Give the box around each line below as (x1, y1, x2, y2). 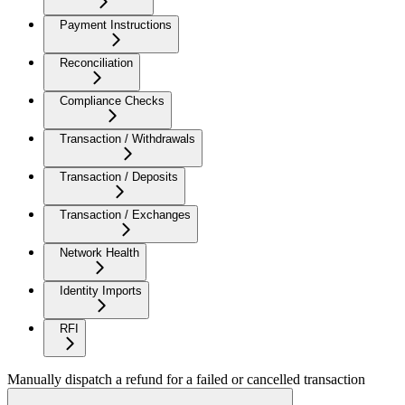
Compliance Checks (60, 93, 165, 108)
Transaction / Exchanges (60, 207, 191, 221)
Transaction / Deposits (60, 169, 178, 184)
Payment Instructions (60, 17, 172, 32)
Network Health (60, 245, 139, 259)
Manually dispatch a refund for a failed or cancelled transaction (7, 371, 365, 387)
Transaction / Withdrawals (60, 131, 195, 146)
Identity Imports (60, 283, 142, 297)
